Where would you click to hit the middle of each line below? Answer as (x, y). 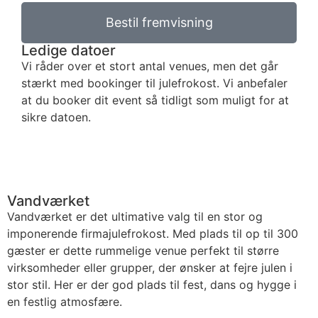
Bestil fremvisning (159, 22)
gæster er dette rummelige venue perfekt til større (143, 251)
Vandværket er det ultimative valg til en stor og (135, 217)
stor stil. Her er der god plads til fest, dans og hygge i (152, 285)
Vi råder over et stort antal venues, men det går (150, 66)
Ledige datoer (68, 50)
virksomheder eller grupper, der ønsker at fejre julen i (150, 268)
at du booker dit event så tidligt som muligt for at (155, 100)
